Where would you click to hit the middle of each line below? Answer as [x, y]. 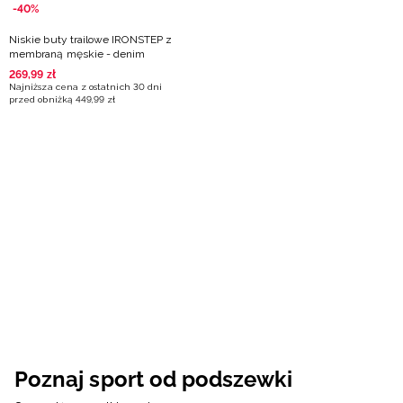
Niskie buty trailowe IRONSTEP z [90, 40]
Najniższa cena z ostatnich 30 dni [86, 87]
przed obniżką [40, 99]
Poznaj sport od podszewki [153, 379]
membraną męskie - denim [77, 54]
